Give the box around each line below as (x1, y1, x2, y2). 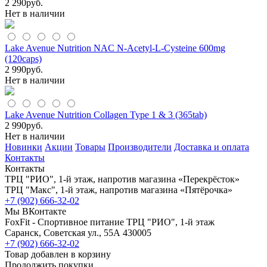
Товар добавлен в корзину (5, 249, 111, 259)
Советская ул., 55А (44, 227, 120, 238)
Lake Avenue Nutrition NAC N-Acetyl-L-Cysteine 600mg (5, 42, 225, 53)
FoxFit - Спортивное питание (5, 216, 124, 227)
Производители (108, 141, 172, 152)
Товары (75, 141, 105, 152)
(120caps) (5, 53, 42, 64)
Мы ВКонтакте (5, 206, 66, 216)
